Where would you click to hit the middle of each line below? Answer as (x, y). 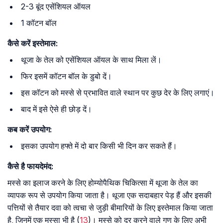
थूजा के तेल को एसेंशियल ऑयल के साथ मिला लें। (91, 60)
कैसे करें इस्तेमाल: (33, 44)
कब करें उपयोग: (30, 130)
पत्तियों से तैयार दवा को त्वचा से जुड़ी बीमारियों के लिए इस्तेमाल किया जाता (110, 208)
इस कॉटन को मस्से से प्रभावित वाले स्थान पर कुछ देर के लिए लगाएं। (118, 93)
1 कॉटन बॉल (39, 23)
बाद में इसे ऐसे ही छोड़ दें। (56, 109)
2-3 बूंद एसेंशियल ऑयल (56, 7)
